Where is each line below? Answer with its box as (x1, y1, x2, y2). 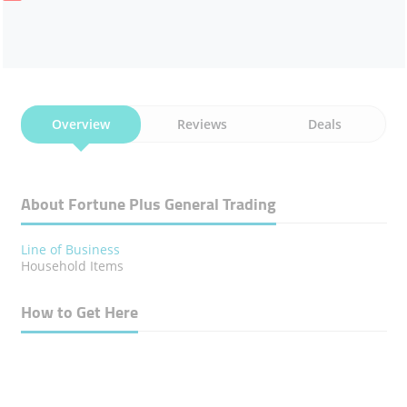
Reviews (177, 115, 228, 134)
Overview (51, 115, 110, 134)
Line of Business (20, 241, 120, 259)
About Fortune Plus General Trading (20, 189, 276, 220)
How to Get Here (20, 297, 138, 328)
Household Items (20, 257, 124, 275)
